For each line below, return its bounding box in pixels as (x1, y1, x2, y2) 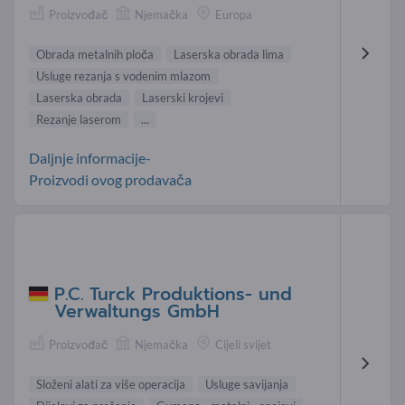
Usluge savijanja (205, 376, 288, 391)
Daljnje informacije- (29, 149, 151, 167)
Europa (215, 6, 252, 22)
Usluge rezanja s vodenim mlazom (36, 69, 211, 84)
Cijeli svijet (215, 336, 271, 352)
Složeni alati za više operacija (36, 376, 185, 391)
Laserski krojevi (142, 90, 223, 106)
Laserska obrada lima (174, 47, 284, 62)
